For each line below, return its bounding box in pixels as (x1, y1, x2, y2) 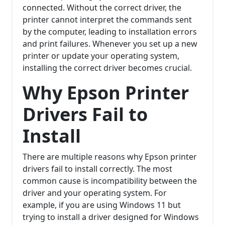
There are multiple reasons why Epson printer (23, 151, 197, 163)
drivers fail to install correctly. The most (23, 163, 172, 175)
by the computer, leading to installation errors (23, 26, 197, 38)
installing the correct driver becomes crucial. (23, 62, 192, 74)
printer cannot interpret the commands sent (23, 14, 192, 26)
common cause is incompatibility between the (23, 175, 197, 187)
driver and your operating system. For (23, 187, 167, 199)
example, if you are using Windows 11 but (23, 199, 181, 211)
